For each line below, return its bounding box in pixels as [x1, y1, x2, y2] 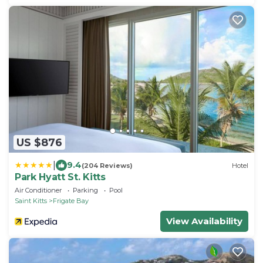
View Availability [166, 215, 242, 227]
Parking [73, 186, 98, 195]
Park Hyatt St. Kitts [15, 171, 106, 183]
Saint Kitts [15, 197, 47, 205]
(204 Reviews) [82, 161, 133, 170]
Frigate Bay [53, 197, 89, 205]
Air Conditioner [15, 186, 62, 195]
